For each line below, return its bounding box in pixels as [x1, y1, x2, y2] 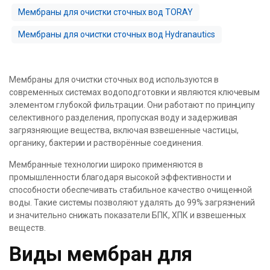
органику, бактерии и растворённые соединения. [9, 138, 203, 148]
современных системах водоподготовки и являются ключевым [9, 87, 260, 97]
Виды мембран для [9, 242, 192, 266]
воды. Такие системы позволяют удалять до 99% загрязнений [9, 198, 256, 207]
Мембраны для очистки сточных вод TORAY [18, 7, 193, 17]
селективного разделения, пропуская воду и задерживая [9, 113, 238, 122]
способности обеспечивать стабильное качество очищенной [9, 185, 253, 195]
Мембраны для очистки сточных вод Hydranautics [18, 30, 215, 39]
